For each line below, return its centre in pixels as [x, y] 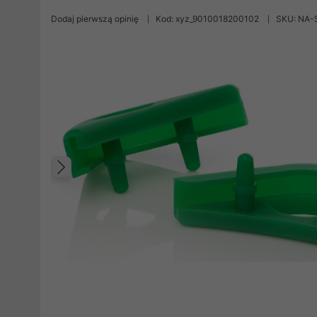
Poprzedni [115, 181]
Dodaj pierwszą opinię [95, 19]
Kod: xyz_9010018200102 [207, 19]
